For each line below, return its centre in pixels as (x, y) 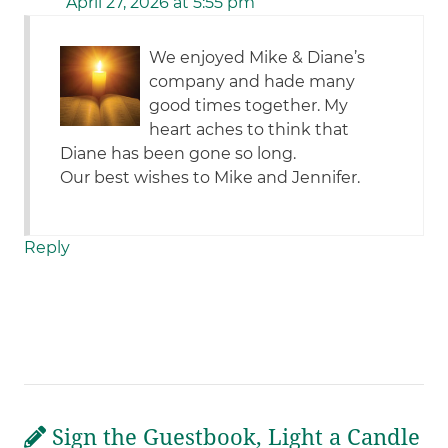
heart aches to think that (249, 130)
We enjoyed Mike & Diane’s (257, 58)
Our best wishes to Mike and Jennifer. (210, 178)
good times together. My (249, 106)
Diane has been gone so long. (178, 154)
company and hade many (252, 82)
